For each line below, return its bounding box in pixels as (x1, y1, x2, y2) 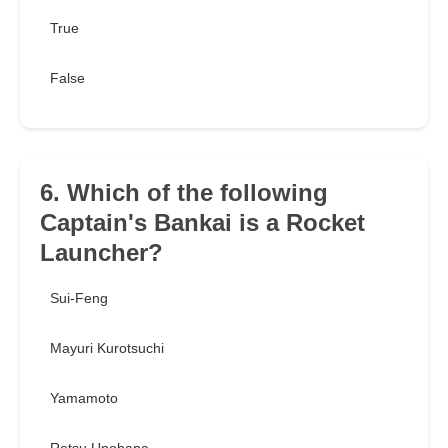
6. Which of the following (40, 179, 328, 207)
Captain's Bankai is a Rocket (40, 209, 365, 237)
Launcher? (40, 239, 163, 267)
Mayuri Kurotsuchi (50, 340, 164, 357)
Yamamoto (50, 390, 118, 407)
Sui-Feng (50, 290, 108, 307)
